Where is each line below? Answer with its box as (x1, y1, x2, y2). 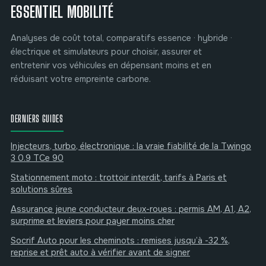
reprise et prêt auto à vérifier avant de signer (11, 246, 190, 258)
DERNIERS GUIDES (11, 112, 64, 124)
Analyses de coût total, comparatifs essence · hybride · (11, 32, 232, 43)
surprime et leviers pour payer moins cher (11, 215, 175, 226)
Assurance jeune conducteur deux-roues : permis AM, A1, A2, (11, 203, 251, 214)
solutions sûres (11, 183, 72, 195)
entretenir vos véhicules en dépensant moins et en (11, 59, 211, 71)
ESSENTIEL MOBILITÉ (11, 2, 114, 21)
